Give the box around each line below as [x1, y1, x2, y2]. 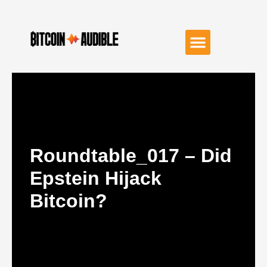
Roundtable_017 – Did [30, 145, 232, 166]
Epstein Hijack [30, 167, 162, 189]
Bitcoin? [30, 190, 107, 212]
